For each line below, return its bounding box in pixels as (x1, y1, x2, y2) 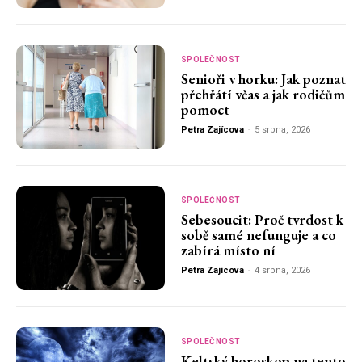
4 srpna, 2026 (254, 265, 310, 276)
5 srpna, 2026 (254, 124, 310, 135)
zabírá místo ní (180, 241, 276, 260)
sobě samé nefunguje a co (180, 225, 336, 245)
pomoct (180, 99, 229, 119)
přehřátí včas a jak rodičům (180, 84, 345, 103)
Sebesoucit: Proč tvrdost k (180, 210, 343, 229)
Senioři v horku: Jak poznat (180, 69, 346, 88)
